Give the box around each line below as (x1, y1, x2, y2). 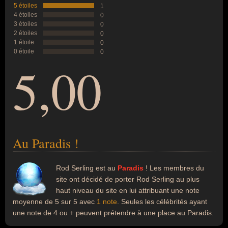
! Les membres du (144, 164, 204, 172)
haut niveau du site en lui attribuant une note (56, 186, 199, 194)
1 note (97, 197, 117, 206)
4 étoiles (14, 11, 37, 18)
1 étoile (14, 39, 34, 46)
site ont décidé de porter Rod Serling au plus (56, 175, 199, 183)
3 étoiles (14, 20, 37, 27)
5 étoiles (14, 2, 37, 9)
